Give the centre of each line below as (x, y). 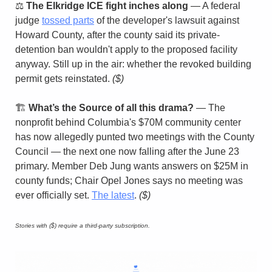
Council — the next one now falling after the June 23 (127, 152)
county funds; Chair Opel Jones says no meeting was (129, 181)
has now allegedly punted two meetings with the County (135, 137)
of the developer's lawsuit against (167, 21)
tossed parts (68, 21)
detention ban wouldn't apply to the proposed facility (126, 50)
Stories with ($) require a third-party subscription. (83, 226)
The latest (113, 195)
